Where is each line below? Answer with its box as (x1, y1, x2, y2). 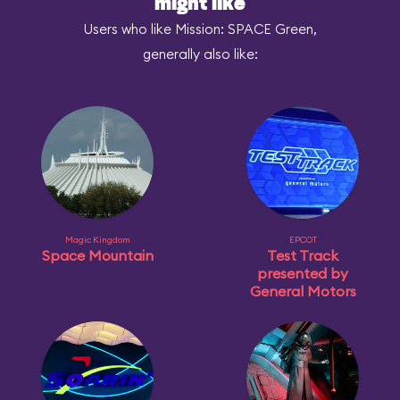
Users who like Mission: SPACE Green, (83, 21, 317, 37)
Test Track (267, 246, 338, 264)
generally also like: (142, 46, 258, 62)
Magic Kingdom (64, 234, 130, 246)
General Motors (249, 282, 356, 300)
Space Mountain (41, 246, 154, 264)
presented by (257, 264, 348, 282)
